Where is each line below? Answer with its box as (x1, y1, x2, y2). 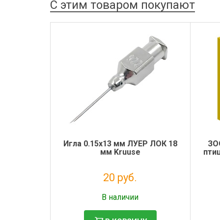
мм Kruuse (100, 147, 140, 157)
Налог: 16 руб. (101, 185, 140, 192)
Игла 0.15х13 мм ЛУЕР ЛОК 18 (63, 138, 177, 148)
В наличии (102, 192, 139, 202)
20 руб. (103, 171, 137, 184)
